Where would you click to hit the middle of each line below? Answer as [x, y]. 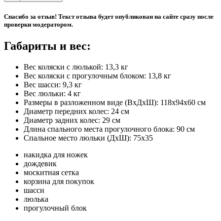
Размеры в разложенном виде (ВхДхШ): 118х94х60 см [115, 102]
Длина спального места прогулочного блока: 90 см [109, 129]
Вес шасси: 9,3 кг [53, 84]
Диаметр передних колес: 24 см [76, 111]
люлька [36, 199]
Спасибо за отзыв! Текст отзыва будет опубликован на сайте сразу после [109, 16]
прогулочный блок [55, 208]
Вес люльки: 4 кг [52, 93]
